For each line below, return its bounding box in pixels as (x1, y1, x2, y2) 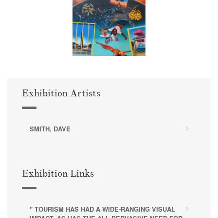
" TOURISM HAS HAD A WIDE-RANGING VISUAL (30, 204, 175, 214)
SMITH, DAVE (30, 124, 71, 133)
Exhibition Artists (22, 87, 100, 100)
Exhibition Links (22, 167, 94, 180)
